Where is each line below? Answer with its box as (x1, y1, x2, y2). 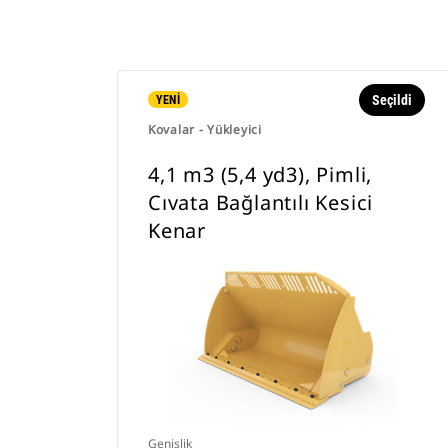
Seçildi (371, 92, 412, 108)
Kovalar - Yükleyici (148, 121, 262, 138)
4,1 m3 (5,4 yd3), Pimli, (148, 161, 373, 188)
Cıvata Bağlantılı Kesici (148, 189, 374, 216)
